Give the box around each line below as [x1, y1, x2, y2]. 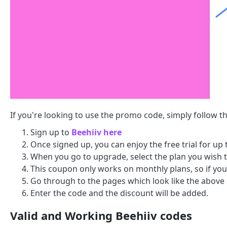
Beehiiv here [71, 127, 122, 138]
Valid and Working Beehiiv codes [10, 208, 192, 223]
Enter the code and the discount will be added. [30, 187, 208, 199]
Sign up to [30, 127, 71, 138]
